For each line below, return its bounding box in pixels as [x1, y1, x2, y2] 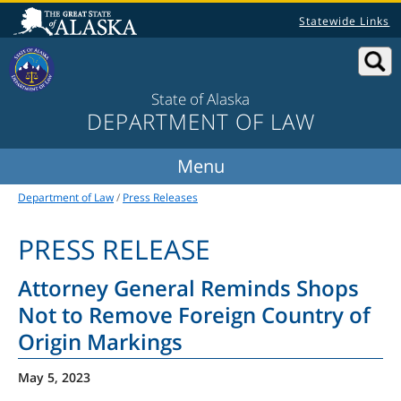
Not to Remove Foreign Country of [18, 300, 371, 330]
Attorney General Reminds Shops [18, 273, 359, 303]
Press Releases [123, 190, 198, 206]
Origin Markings [18, 327, 183, 357]
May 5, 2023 [18, 369, 90, 387]
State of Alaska [151, 89, 250, 110]
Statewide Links [299, 13, 390, 29]
